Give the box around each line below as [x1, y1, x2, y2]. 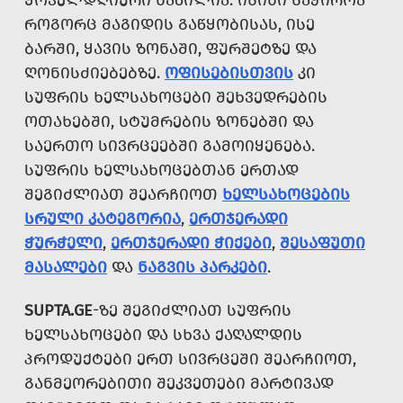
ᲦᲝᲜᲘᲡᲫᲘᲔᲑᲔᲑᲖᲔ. [24, 63, 165, 84]
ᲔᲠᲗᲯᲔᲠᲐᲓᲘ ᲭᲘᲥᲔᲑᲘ [111, 233, 272, 254]
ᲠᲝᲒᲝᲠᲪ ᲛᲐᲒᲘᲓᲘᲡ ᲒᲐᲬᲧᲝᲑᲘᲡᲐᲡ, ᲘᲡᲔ [24, 14, 315, 35]
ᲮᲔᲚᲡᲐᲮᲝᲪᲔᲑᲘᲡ [222, 184, 350, 205]
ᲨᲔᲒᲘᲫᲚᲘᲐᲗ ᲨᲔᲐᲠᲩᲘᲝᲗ [24, 184, 222, 205]
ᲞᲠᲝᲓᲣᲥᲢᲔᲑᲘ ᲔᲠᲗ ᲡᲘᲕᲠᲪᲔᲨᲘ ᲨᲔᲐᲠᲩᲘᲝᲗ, [24, 349, 356, 370]
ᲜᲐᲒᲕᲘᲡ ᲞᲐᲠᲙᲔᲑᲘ [138, 257, 267, 278]
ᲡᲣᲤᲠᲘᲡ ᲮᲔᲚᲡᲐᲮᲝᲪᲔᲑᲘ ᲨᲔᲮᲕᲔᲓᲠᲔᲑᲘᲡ [24, 87, 327, 108]
